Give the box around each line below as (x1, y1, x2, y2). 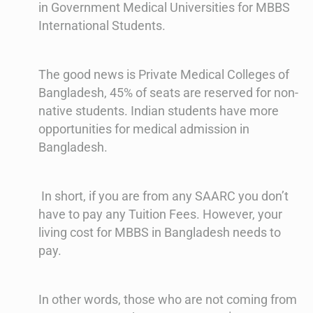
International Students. (38, 18, 166, 34)
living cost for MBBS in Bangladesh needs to (38, 225, 281, 240)
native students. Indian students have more (38, 103, 279, 119)
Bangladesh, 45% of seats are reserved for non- (38, 85, 298, 101)
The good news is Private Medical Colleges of (38, 67, 289, 82)
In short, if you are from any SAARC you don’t (38, 189, 289, 204)
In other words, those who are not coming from (38, 292, 297, 307)
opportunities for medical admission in (38, 122, 249, 137)
